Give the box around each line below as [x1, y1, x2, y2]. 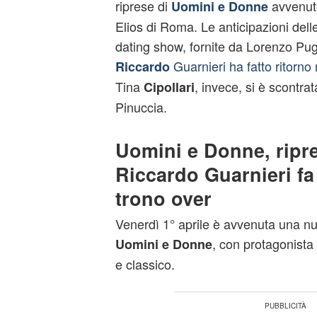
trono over [115, 185, 212, 212]
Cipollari [143, 78, 195, 96]
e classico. [115, 255, 175, 273]
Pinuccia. [115, 98, 167, 116]
